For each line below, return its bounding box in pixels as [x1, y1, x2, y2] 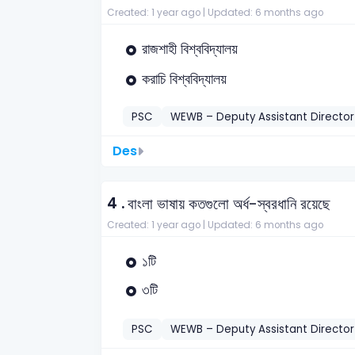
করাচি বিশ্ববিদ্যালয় [142, 70, 227, 90]
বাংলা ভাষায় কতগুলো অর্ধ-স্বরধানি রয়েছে [128, 193, 330, 216]
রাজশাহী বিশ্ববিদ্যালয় [142, 39, 238, 59]
